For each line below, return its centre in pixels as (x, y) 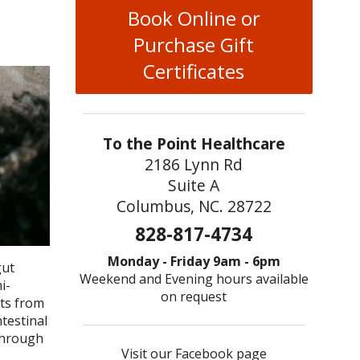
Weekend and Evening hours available (194, 278)
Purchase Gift (194, 45)
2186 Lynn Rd (194, 165)
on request (194, 296)
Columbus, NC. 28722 (194, 207)
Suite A (194, 186)
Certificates (194, 72)
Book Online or (194, 18)
